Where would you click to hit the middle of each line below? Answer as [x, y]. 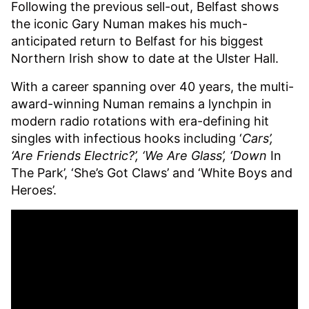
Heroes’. [34, 190]
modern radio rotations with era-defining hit [140, 121]
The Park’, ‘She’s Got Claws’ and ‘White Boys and [152, 172]
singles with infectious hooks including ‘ [127, 138]
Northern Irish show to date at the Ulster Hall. [145, 58]
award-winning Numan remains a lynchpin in [141, 103]
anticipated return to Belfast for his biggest [137, 41]
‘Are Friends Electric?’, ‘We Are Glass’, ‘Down [141, 155]
